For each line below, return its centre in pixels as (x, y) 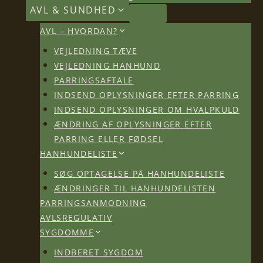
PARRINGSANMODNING (93, 202)
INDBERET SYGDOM (99, 252)
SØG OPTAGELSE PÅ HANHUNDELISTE (139, 173)
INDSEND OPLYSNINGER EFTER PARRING (147, 94)
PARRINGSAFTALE (94, 80)
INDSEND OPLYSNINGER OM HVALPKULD (147, 109)
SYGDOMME (67, 232)
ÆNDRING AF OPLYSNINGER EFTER (133, 124)
